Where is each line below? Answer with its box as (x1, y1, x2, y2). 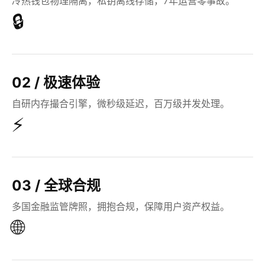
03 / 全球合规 (12, 177, 101, 195)
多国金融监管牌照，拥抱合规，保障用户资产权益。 (12, 201, 230, 213)
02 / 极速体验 (12, 74, 100, 92)
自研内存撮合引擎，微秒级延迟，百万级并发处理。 (12, 98, 230, 110)
